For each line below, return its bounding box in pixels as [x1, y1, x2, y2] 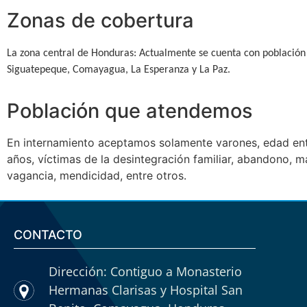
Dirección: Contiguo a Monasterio [48, 263, 242, 280]
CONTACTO [14, 228, 82, 243]
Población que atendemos [7, 98, 253, 123]
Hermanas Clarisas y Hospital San [48, 282, 243, 299]
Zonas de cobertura [7, 8, 194, 33]
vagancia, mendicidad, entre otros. [7, 168, 186, 182]
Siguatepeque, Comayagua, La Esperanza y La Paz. [7, 64, 230, 76]
